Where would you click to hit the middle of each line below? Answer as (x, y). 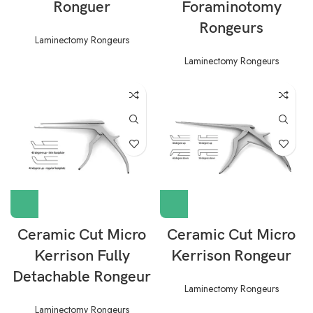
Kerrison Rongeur (231, 256)
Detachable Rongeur (82, 277)
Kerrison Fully (82, 256)
